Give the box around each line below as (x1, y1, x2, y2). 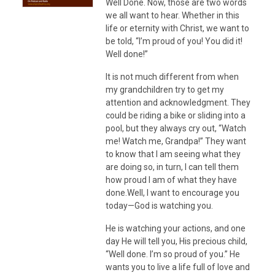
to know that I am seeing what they (106, 149, 241, 159)
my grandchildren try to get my (106, 84, 224, 95)
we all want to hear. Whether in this (106, 10, 239, 20)
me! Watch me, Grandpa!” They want (106, 136, 246, 146)
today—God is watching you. (106, 200, 213, 211)
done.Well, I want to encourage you (106, 187, 239, 198)
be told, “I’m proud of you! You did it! (106, 36, 242, 46)
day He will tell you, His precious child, (106, 236, 247, 246)
